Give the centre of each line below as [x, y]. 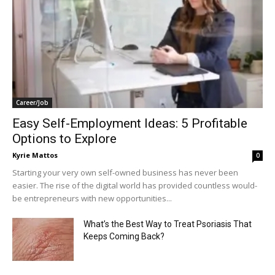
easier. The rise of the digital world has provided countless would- [135, 186]
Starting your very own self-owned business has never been [125, 173]
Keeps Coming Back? [124, 237]
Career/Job [32, 103]
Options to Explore [64, 139]
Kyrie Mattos [35, 155]
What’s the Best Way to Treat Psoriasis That [168, 224]
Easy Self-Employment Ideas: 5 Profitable [130, 124]
